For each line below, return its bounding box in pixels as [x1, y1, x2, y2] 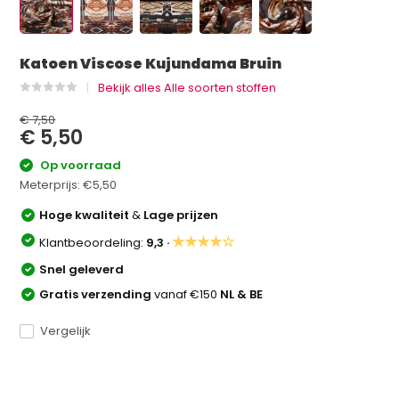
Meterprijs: [20, 175, 84, 193]
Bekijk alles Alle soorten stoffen [98, 79, 277, 96]
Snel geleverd [39, 260, 125, 278]
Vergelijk [40, 322, 92, 339]
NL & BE [220, 285, 264, 303]
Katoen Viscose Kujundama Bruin [20, 53, 282, 74]
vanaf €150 [154, 285, 221, 303]
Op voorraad [37, 157, 122, 174]
